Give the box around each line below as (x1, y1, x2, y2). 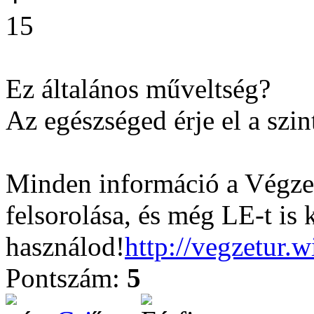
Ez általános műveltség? (6, 74, 278, 104)
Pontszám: (6, 263, 127, 293)
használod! (6, 231, 125, 261)
